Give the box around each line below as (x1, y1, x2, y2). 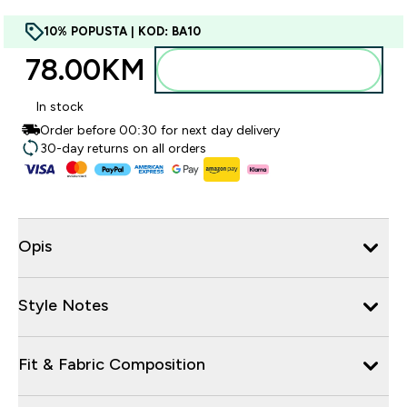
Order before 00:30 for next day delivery (40, 123, 280, 137)
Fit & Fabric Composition (18, 354, 205, 373)
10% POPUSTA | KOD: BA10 (44, 25, 201, 38)
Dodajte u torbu (232, 63, 328, 77)
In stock (36, 99, 84, 114)
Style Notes (18, 295, 108, 314)
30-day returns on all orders (40, 141, 206, 155)
